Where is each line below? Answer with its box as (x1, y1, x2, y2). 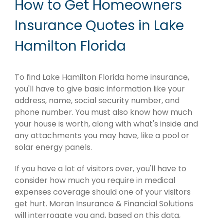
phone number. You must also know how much (15, 107, 192, 118)
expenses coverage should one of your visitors (15, 186, 191, 198)
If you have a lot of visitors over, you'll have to (15, 163, 186, 175)
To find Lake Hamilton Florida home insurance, (15, 72, 189, 83)
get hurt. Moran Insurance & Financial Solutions (15, 198, 193, 210)
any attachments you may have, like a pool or (15, 130, 189, 142)
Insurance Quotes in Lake (15, 16, 184, 36)
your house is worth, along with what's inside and (15, 118, 198, 130)
